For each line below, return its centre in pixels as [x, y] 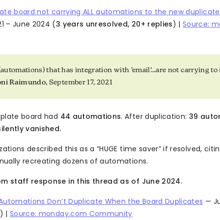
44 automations [91, 117]
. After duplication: [155, 117]
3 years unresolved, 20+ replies [114, 24]
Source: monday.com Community [71, 214]
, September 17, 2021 [79, 83]
